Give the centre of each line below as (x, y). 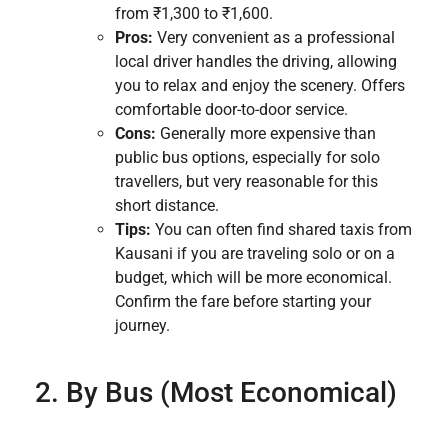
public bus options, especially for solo (247, 157)
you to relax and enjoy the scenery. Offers (260, 85)
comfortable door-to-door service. (231, 109)
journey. (142, 325)
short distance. (167, 205)
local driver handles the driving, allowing (256, 61)
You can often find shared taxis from (281, 229)
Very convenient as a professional (274, 37)
